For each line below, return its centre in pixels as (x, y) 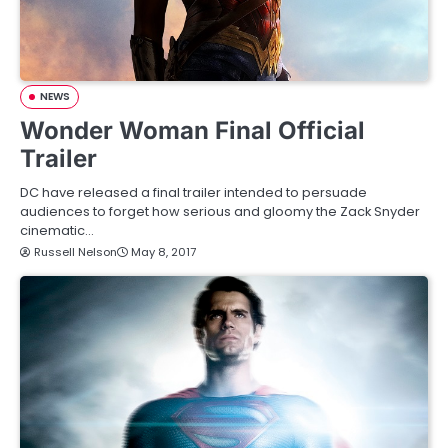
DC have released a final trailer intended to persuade (193, 192)
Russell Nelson (75, 252)
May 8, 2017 (163, 252)
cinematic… (57, 230)
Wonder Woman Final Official (192, 130)
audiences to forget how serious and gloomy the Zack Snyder (220, 211)
